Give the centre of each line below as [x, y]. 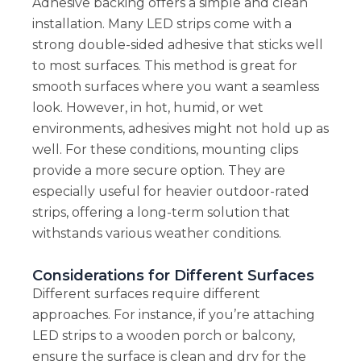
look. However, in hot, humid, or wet [147, 107]
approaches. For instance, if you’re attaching [173, 314]
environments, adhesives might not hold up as [180, 128]
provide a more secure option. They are [158, 170]
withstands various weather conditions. [156, 233]
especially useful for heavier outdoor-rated [170, 191]
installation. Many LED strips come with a [162, 23]
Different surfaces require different [146, 293]
